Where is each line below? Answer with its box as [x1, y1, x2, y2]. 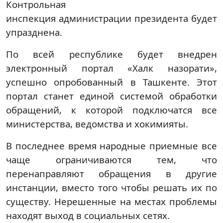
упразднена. [6, 25, 62, 38]
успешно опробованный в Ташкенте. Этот [6, 75, 217, 88]
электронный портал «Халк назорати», [6, 61, 217, 74]
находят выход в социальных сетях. [6, 209, 170, 222]
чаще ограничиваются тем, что [6, 153, 217, 166]
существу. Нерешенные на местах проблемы [6, 195, 217, 208]
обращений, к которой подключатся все [6, 103, 217, 116]
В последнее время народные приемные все [6, 139, 217, 152]
